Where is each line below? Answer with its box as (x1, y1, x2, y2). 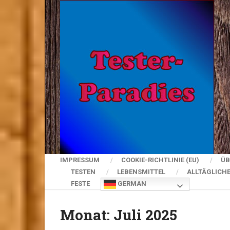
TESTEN (71, 168, 95, 176)
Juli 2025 (113, 205, 177, 224)
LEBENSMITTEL (117, 168, 165, 176)
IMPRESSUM (60, 156, 100, 164)
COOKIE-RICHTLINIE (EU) (121, 156, 199, 164)
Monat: (60, 205, 113, 224)
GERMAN (116, 180, 146, 188)
